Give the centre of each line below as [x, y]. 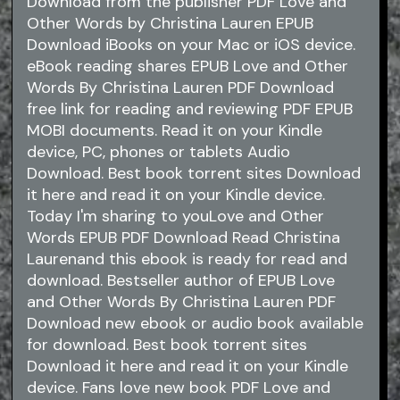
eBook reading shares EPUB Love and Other [188, 67]
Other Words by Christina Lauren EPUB [171, 24]
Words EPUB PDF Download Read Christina [184, 238]
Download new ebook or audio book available [196, 324]
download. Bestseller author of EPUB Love [181, 281]
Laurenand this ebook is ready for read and [187, 259]
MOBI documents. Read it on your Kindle [175, 131]
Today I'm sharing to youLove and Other [176, 217]
